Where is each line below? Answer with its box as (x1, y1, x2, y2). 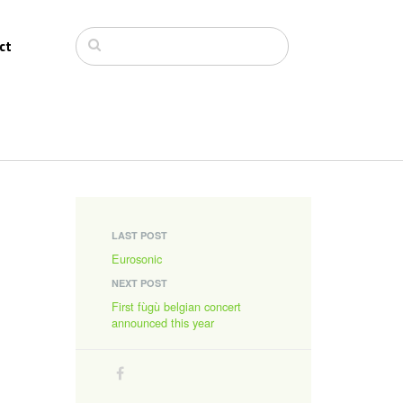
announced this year (111, 314, 214, 331)
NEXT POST (111, 276, 167, 290)
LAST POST (111, 228, 167, 242)
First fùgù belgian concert (111, 298, 241, 315)
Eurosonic (111, 250, 162, 267)
